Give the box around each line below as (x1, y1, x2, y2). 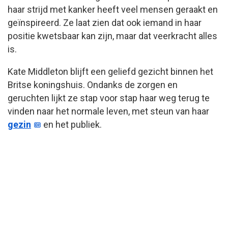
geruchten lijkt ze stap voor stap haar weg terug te (8, 92, 210, 103)
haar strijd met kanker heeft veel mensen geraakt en (8, 4, 218, 15)
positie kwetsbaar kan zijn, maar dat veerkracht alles (8, 30, 217, 41)
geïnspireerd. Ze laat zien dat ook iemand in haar (8, 17, 202, 28)
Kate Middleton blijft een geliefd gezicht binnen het (8, 66, 213, 77)
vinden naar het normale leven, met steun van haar (8, 105, 209, 117)
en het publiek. (41, 119, 102, 130)
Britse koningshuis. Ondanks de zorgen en (8, 79, 178, 90)
